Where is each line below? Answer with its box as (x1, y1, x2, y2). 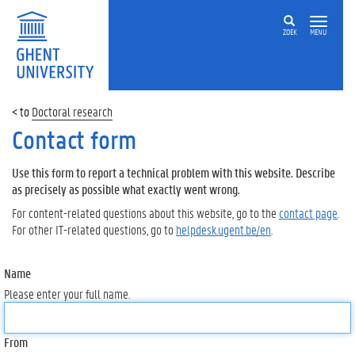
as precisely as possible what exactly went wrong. (12, 181, 240, 197)
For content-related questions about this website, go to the (12, 204, 279, 221)
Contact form (12, 124, 136, 156)
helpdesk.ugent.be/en (176, 220, 271, 238)
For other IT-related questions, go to (12, 220, 176, 238)
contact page (279, 204, 338, 221)
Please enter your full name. (4, 284, 130, 302)
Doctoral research (32, 103, 113, 120)
